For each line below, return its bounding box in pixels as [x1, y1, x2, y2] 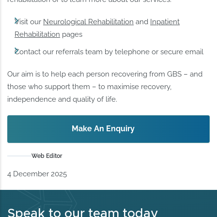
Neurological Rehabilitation [43, 17, 134, 27]
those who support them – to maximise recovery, [7, 82, 172, 92]
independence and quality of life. [7, 95, 118, 104]
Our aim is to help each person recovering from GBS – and [7, 70, 203, 79]
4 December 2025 [7, 169, 67, 178]
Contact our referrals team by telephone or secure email [15, 47, 204, 57]
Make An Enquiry [71, 124, 135, 134]
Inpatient [150, 17, 180, 27]
